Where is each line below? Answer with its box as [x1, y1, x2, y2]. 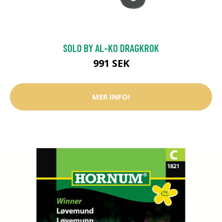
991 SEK [93, 56, 129, 70]
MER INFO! [92, 92, 130, 102]
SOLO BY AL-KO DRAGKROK [63, 41, 159, 54]
